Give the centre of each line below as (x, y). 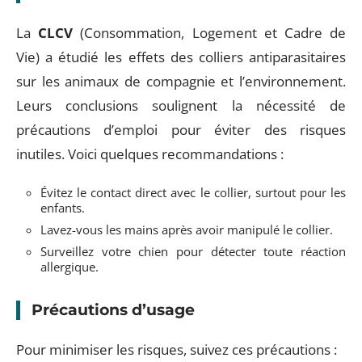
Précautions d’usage (113, 309)
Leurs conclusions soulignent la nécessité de (181, 105)
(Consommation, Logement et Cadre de (210, 33)
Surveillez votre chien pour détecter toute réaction (193, 251)
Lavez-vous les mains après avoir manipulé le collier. (187, 229)
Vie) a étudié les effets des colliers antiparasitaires (181, 57)
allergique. (69, 266)
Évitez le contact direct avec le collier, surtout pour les (193, 192)
